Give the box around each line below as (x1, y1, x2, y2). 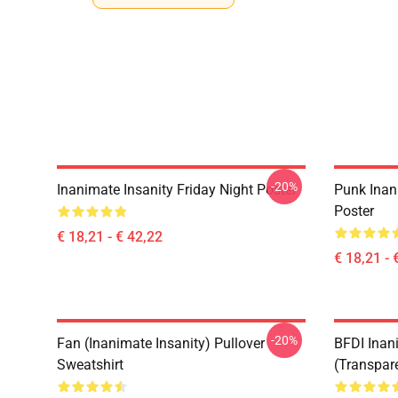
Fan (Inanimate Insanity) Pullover (57, 335, 265, 352)
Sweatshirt (57, 356, 123, 373)
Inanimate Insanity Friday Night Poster (57, 181, 297, 198)
